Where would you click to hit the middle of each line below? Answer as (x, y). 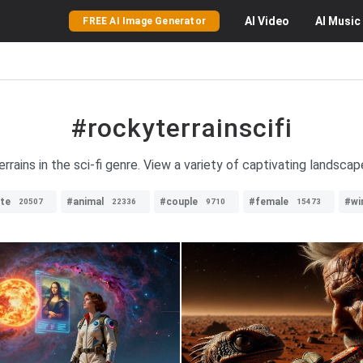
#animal (85, 202)
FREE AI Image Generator (144, 21)
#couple (179, 202)
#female (269, 202)
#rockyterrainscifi (181, 128)
